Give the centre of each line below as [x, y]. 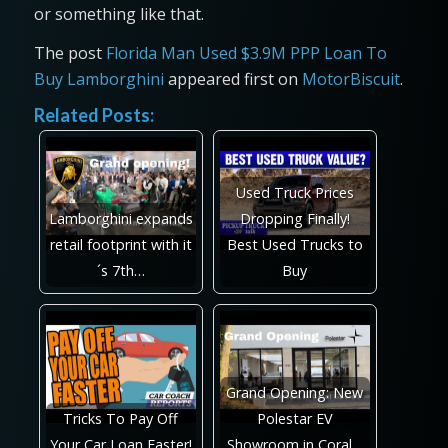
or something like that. [118, 13]
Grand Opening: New [295, 392]
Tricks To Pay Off [121, 418]
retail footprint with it [120, 244]
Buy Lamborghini [98, 79]
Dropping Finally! [294, 218]
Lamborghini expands [120, 218]
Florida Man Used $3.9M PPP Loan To [246, 53]
